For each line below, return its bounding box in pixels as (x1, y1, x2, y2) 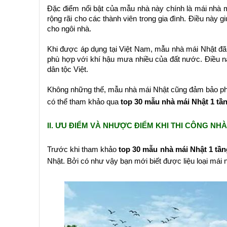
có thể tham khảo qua (47, 97, 121, 106)
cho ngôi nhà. (47, 24, 91, 33)
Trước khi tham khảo (47, 145, 119, 154)
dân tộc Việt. (47, 65, 88, 74)
